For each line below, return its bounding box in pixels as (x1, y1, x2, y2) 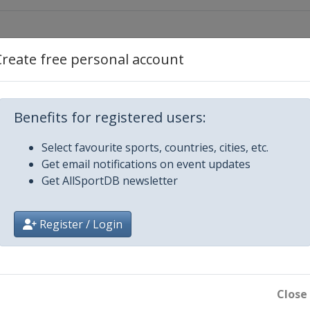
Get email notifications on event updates (42, 156, 250, 172)
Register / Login (37, 217, 122, 232)
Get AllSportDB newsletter (42, 173, 178, 188)
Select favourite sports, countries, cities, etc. (42, 140, 268, 155)
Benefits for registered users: (14, 108, 206, 127)
